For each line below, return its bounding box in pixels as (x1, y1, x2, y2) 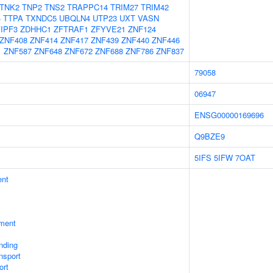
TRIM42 (141, 1, 169, 13)
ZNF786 (126, 45, 154, 57)
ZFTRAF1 (54, 23, 88, 35)
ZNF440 (121, 34, 149, 46)
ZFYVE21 (91, 23, 126, 35)
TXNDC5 (26, 12, 57, 24)
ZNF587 (4, 45, 32, 57)
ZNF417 (60, 34, 88, 46)
